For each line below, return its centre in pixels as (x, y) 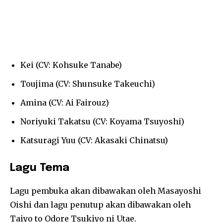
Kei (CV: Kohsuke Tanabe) (71, 65)
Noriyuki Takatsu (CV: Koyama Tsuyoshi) (102, 122)
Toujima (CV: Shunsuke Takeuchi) (88, 84)
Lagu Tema (40, 168)
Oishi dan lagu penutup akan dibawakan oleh (100, 205)
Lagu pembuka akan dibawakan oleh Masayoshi (106, 191)
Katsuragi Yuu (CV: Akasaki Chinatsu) (94, 140)
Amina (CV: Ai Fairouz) (65, 103)
